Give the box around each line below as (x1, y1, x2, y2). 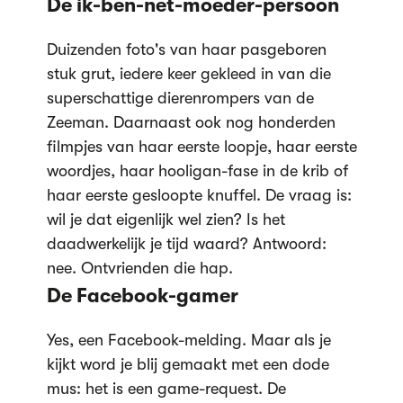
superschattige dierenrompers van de (46, 88, 314, 107)
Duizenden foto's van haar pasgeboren (46, 40, 327, 58)
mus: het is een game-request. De (46, 379, 286, 398)
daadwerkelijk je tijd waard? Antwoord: (46, 234, 327, 253)
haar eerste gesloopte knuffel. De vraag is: (46, 185, 352, 204)
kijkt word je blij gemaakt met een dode (46, 354, 329, 373)
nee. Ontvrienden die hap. (46, 258, 233, 277)
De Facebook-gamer (46, 283, 238, 307)
